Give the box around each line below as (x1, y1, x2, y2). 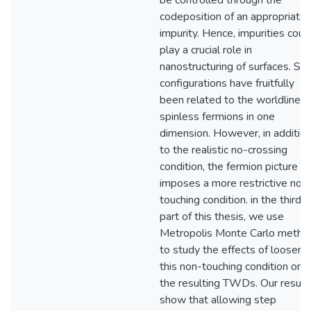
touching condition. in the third (160, 192, 301, 208)
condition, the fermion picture (160, 159, 298, 174)
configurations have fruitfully (160, 76, 294, 91)
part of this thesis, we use (160, 209, 284, 224)
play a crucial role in (160, 42, 252, 58)
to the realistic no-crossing (160, 142, 287, 158)
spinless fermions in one (160, 109, 275, 124)
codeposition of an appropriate (160, 9, 306, 24)
